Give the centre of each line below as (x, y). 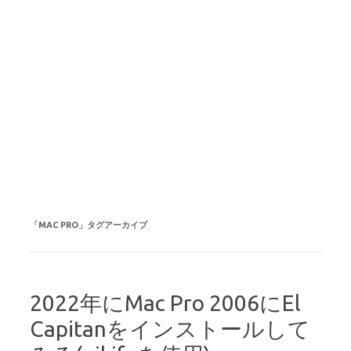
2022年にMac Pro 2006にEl (165, 303)
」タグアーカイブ (113, 225)
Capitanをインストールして (170, 329)
